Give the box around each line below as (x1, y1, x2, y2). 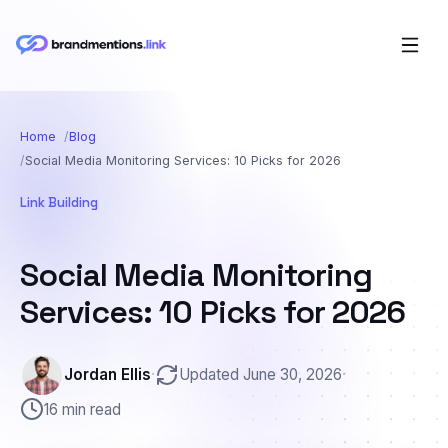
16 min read (44, 399, 121, 419)
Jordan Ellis (64, 365, 151, 385)
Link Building (20, 193, 98, 211)
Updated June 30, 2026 (179, 365, 342, 385)
